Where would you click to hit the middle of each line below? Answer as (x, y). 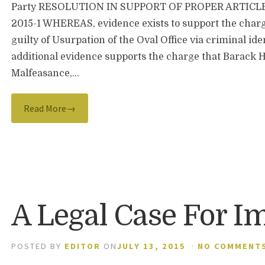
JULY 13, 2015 (152, 246)
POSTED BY (38, 246)
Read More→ (50, 108)
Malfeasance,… (46, 73)
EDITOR (83, 246)
